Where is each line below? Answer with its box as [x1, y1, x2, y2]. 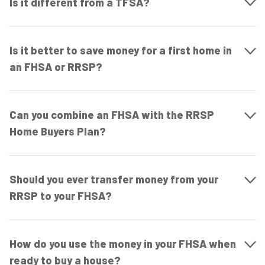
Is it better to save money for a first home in [9, 44, 232, 57]
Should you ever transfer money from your [9, 173, 218, 186]
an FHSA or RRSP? [9, 60, 102, 73]
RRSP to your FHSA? [9, 189, 112, 202]
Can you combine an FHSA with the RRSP [9, 108, 214, 121]
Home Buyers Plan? [9, 125, 106, 138]
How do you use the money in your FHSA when [9, 237, 236, 250]
